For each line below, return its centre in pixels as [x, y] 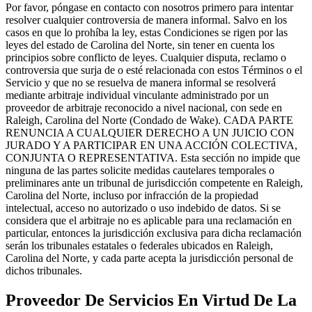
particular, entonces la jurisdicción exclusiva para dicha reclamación [154, 233]
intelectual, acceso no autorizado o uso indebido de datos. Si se [143, 208]
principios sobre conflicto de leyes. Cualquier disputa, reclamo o [146, 57]
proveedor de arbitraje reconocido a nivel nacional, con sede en [144, 107]
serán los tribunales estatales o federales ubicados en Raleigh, [139, 245]
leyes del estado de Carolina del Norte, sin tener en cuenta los [140, 45]
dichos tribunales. [44, 270]
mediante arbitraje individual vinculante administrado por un [137, 95]
